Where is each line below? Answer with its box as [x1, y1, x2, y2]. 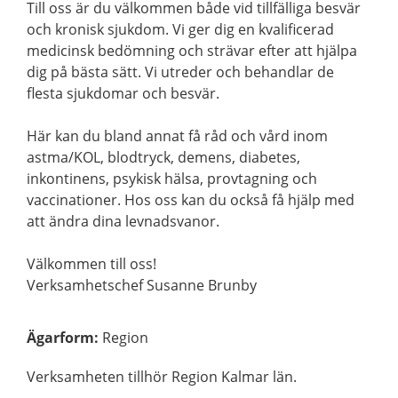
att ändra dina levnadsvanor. [27, 211, 219, 232]
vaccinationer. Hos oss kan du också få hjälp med [27, 190, 354, 211]
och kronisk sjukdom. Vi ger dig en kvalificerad [27, 20, 334, 40]
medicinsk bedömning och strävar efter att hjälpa [27, 41, 357, 61]
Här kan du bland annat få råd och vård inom [27, 126, 328, 147]
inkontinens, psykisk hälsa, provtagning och [27, 169, 317, 189]
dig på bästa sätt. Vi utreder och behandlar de [27, 62, 334, 83]
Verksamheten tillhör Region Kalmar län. [27, 367, 297, 387]
